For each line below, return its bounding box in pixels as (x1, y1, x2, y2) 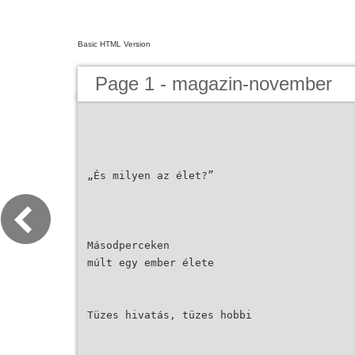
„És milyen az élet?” (87, 170, 214, 181)
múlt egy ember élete (87, 257, 214, 269)
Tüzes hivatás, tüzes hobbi (87, 309, 252, 321)
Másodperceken (87, 239, 170, 251)
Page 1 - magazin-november (95, 73, 332, 94)
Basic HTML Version (78, 40, 151, 48)
